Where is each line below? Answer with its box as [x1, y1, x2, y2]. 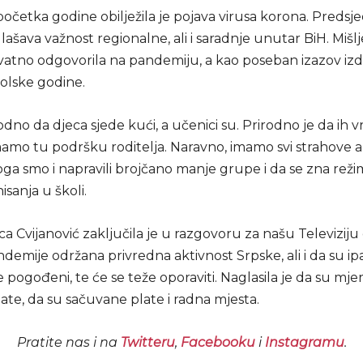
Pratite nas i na [16, 334, 121, 350]
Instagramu [264, 334, 344, 350]
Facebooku [180, 334, 255, 350]
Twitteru [120, 334, 175, 350]
